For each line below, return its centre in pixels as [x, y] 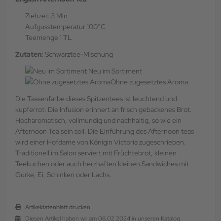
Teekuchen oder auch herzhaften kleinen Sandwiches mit [102, 164]
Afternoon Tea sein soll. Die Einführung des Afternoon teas [105, 131]
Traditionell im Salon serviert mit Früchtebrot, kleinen [96, 153]
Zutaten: [29, 54]
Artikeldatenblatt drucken [58, 207]
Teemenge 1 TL [48, 37]
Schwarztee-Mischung [78, 54]
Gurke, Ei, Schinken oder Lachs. [63, 174]
